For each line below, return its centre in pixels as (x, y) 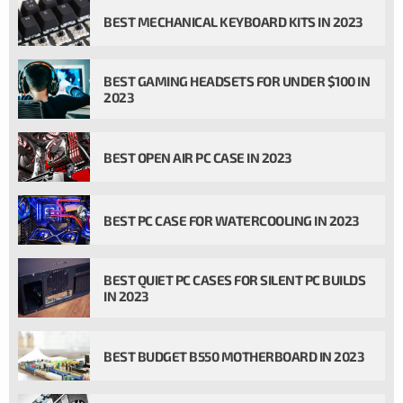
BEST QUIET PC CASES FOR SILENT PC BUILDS (234, 280)
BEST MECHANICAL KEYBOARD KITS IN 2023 (233, 21)
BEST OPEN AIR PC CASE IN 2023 (198, 157)
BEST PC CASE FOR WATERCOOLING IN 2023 (232, 220)
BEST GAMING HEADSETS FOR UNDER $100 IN (237, 81)
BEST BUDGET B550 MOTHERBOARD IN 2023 (234, 356)
